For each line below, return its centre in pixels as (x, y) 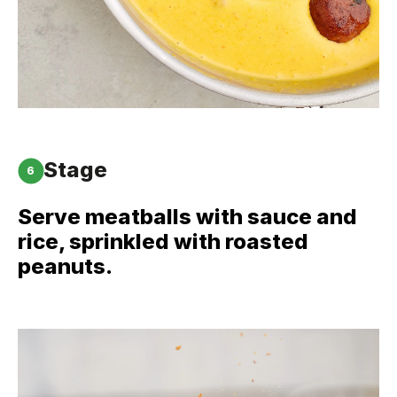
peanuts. (65, 266)
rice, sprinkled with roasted (163, 241)
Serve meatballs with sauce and (187, 217)
